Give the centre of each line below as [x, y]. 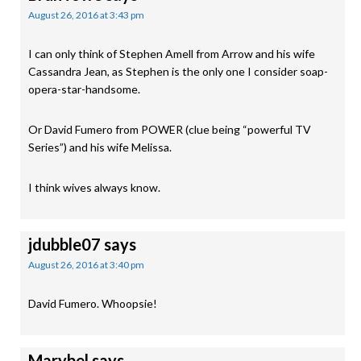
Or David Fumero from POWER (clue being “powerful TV [170, 129]
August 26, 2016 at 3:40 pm [86, 265]
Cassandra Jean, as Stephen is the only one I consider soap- [178, 71]
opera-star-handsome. [84, 89]
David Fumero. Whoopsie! [93, 303]
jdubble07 [64, 244]
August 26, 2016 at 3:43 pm [86, 15]
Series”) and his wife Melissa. [100, 147]
